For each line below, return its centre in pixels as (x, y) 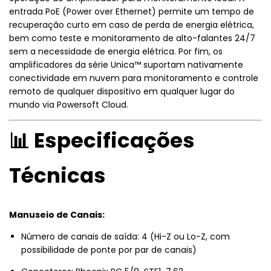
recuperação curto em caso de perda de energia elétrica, (132, 24)
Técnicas (57, 175)
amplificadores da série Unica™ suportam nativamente (126, 64)
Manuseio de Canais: (57, 215)
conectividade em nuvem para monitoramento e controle (134, 78)
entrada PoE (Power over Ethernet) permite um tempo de (132, 11)
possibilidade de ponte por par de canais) (109, 250)
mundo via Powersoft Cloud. (69, 104)
